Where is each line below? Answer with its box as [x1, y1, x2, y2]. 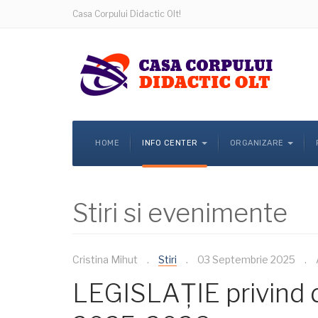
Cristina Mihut [72, 253, 138, 265]
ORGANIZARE [229, 138, 284, 148]
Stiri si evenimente [72, 197, 287, 229]
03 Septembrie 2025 [197, 253, 295, 265]
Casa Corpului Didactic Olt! [72, 9, 181, 19]
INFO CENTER [142, 138, 198, 148]
